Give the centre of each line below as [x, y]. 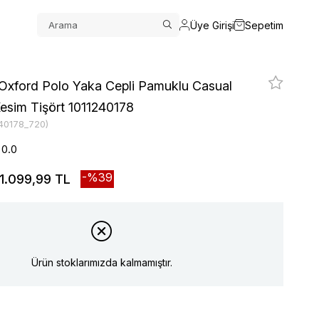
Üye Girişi [212, 25]
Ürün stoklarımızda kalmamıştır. [102, 262]
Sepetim [264, 25]
